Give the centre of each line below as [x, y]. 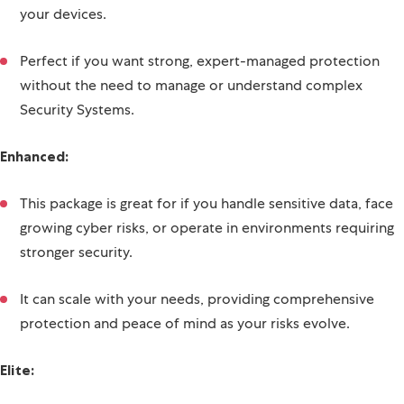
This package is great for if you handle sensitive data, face [207, 227]
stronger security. [76, 276]
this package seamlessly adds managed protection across [205, 14]
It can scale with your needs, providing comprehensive [197, 323]
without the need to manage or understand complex [191, 109]
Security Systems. [77, 133]
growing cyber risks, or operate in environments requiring [207, 252]
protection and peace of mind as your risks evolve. [185, 347]
